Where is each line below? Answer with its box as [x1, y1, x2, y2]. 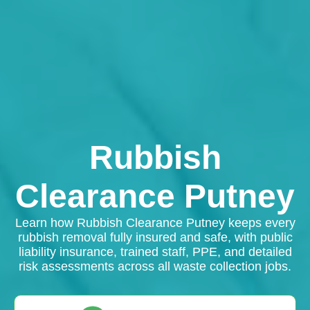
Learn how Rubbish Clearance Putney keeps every [15, 216, 295, 230]
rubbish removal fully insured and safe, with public [17, 230, 293, 244]
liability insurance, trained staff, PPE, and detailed [18, 245, 292, 259]
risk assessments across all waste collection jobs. [19, 259, 291, 273]
